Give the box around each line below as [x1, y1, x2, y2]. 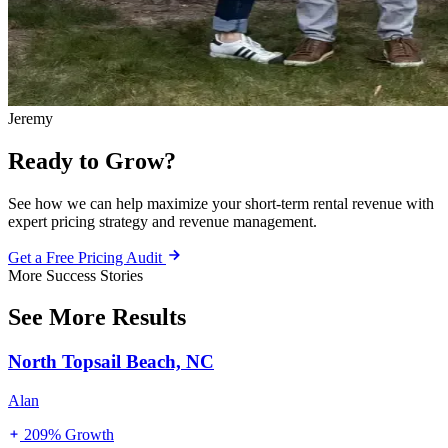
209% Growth [20, 426, 114, 444]
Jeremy [8, 109, 53, 127]
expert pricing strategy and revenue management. [8, 212, 317, 230]
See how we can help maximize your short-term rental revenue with [8, 194, 434, 212]
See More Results [8, 304, 186, 331]
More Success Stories [8, 266, 143, 284]
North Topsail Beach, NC [8, 351, 214, 373]
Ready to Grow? [8, 147, 176, 174]
